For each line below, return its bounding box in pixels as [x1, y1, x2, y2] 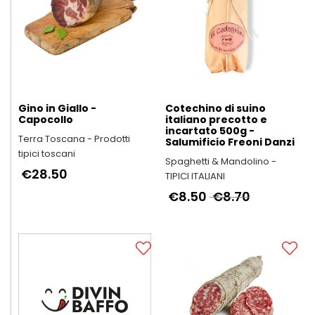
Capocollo [18, 112, 73, 127]
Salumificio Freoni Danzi [165, 134, 295, 149]
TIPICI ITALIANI [165, 169, 225, 183]
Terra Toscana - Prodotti [18, 131, 130, 146]
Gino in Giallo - [18, 101, 96, 115]
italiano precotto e [165, 112, 267, 127]
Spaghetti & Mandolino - [165, 154, 276, 168]
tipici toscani [18, 146, 75, 160]
